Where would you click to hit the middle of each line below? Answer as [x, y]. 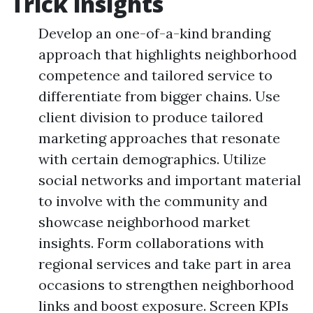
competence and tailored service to [155, 75]
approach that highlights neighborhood [168, 54]
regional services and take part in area [165, 264]
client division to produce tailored [151, 117]
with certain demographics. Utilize [152, 159]
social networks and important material [170, 180]
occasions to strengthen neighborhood [166, 285]
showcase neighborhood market [144, 222]
